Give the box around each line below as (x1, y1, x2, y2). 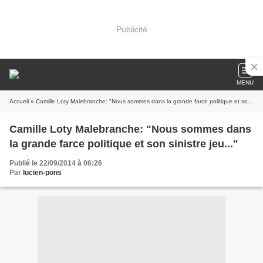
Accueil (9, 98, 29, 104)
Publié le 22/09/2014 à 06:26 (9, 159, 102, 167)
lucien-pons (23, 168, 62, 177)
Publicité (116, 24, 147, 34)
